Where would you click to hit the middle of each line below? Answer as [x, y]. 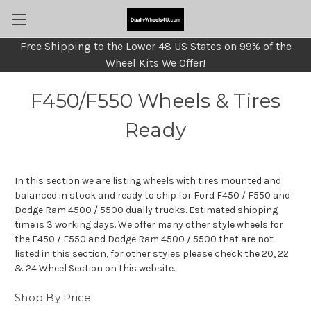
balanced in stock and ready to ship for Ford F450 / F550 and [152, 195]
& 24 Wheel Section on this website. [95, 268]
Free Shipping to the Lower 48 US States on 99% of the [155, 46]
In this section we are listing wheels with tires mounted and [148, 181]
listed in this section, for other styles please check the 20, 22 [152, 254]
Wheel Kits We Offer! [155, 63]
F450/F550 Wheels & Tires [155, 101]
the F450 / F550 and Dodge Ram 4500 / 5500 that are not [144, 239]
